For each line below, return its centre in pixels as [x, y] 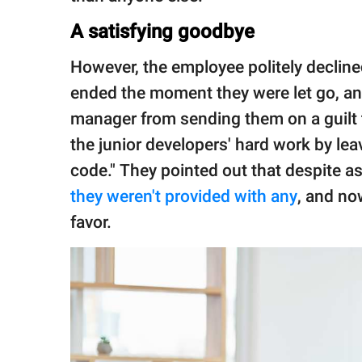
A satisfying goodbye [162, 31]
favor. [93, 222]
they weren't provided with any [184, 196]
